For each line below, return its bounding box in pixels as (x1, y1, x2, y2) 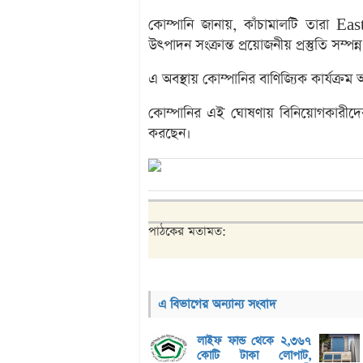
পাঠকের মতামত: (148, 223, 226, 241)
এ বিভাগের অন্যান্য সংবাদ (158, 296, 276, 314)
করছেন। (148, 124, 191, 144)
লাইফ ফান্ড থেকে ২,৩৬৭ (197, 333, 311, 350)
